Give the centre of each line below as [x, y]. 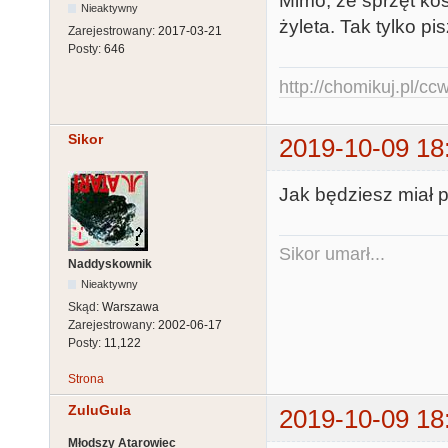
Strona [86, 379]
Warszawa [130, 307]
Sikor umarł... [332, 254]
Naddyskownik [110, 264]
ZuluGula [99, 409]
